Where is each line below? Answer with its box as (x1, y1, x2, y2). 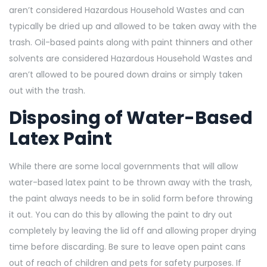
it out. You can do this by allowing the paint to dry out (9, 208, 232, 221)
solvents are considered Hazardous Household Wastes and (9, 52, 252, 64)
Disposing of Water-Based (9, 105, 253, 131)
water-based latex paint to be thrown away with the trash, (9, 176, 252, 188)
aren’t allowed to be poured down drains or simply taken (9, 68, 243, 80)
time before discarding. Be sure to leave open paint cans (9, 240, 246, 253)
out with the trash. (9, 84, 88, 97)
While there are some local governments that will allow (9, 160, 238, 172)
